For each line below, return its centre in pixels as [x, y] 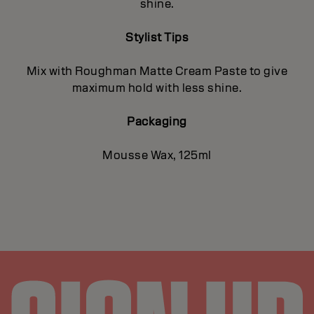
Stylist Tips [157, 37]
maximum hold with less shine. [157, 88]
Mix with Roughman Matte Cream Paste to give [157, 71]
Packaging [157, 121]
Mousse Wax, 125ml [157, 155]
